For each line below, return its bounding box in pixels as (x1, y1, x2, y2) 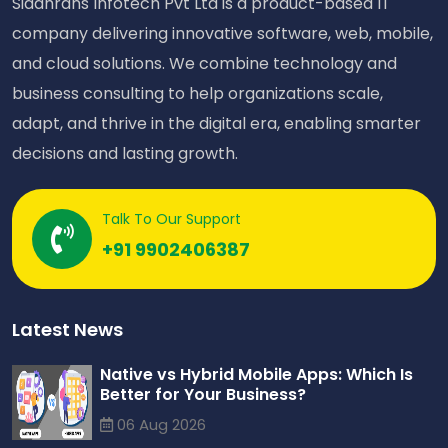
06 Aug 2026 (113, 413, 206, 435)
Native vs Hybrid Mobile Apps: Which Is (100, 362, 413, 386)
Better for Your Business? (100, 382, 306, 406)
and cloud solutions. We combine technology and (12, 51, 397, 75)
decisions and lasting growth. (12, 141, 238, 165)
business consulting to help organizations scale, (12, 81, 383, 105)
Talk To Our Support (102, 208, 241, 229)
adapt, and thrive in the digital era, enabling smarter (12, 111, 421, 135)
